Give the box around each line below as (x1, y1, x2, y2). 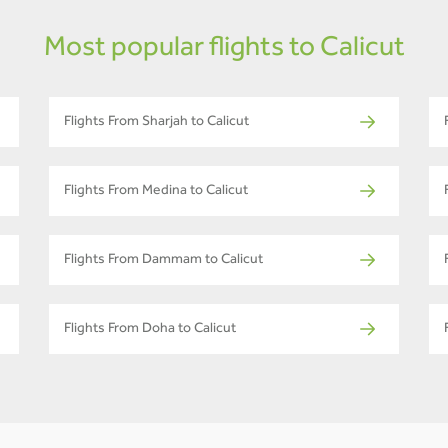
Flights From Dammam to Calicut (64, 254, 263, 269)
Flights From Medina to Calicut (64, 185, 248, 200)
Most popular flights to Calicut (43, 36, 405, 65)
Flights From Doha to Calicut (64, 323, 236, 338)
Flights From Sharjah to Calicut (64, 116, 249, 131)
